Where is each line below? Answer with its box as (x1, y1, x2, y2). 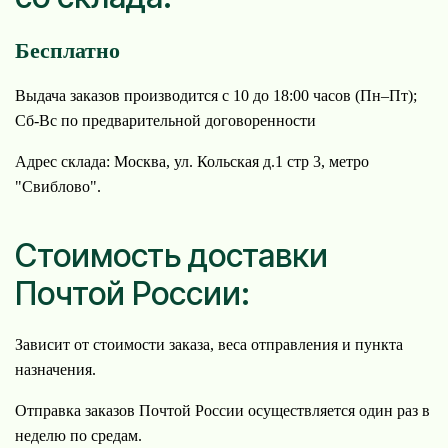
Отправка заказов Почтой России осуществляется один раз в (15, 401, 430, 419)
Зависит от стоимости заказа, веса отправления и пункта (15, 335, 403, 353)
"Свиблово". (15, 178, 101, 196)
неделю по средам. (15, 426, 142, 444)
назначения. (15, 360, 96, 378)
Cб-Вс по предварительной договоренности (15, 112, 316, 130)
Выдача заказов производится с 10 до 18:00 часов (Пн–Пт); (15, 87, 417, 105)
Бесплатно (15, 38, 120, 64)
